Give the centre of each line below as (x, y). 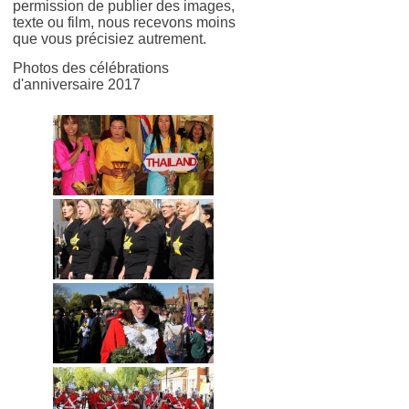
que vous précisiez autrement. (110, 39)
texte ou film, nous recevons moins (124, 22)
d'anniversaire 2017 (77, 84)
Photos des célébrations (91, 68)
